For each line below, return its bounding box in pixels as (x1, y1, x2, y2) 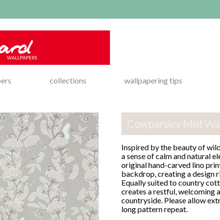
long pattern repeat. (121, 204, 188, 214)
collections (49, 75, 86, 85)
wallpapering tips (124, 75, 183, 85)
